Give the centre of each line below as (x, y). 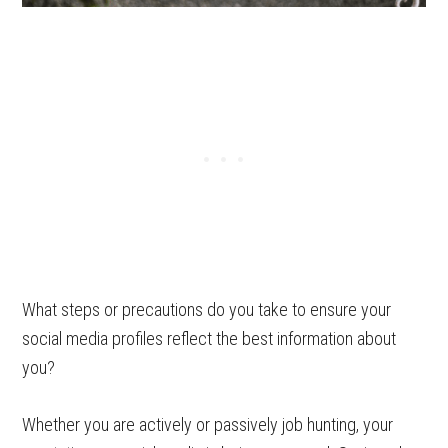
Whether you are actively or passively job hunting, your (208, 424)
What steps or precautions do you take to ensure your (207, 309)
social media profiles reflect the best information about (209, 338)
